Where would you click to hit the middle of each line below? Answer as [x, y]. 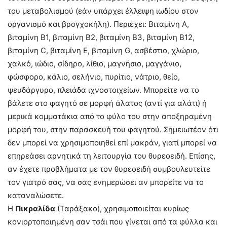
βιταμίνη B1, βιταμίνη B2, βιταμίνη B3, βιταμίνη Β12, [101, 37]
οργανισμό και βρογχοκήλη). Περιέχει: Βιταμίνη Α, [98, 24]
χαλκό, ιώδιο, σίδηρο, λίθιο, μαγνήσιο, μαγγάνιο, [94, 64]
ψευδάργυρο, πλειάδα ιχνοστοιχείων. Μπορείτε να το [103, 90]
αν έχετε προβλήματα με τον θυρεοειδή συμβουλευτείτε [109, 169]
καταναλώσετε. [36, 195]
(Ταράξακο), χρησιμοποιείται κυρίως [122, 209]
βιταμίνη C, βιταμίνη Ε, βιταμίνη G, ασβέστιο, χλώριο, [103, 50]
